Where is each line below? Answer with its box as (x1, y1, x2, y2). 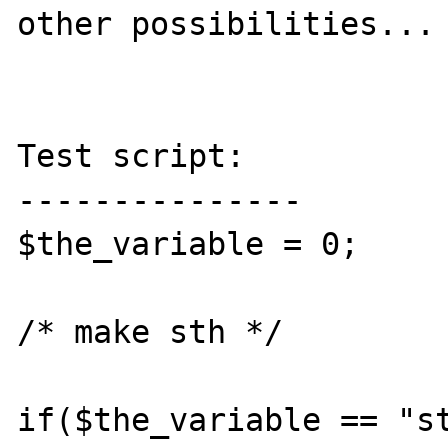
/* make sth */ (17, 314, 284, 350)
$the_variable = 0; (17, 226, 360, 262)
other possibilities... (17, 6, 436, 42)
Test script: (17, 138, 246, 174)
